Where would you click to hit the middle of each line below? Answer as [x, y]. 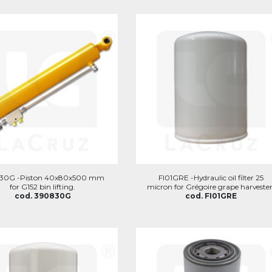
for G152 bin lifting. [43, 187]
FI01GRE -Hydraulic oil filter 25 [211, 178]
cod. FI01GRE [211, 196]
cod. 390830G [42, 196]
